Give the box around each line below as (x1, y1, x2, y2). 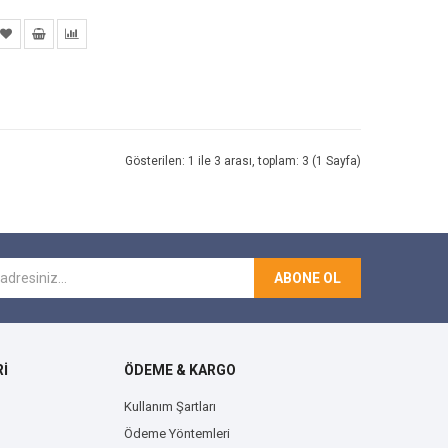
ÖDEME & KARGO (124, 362, 237, 379)
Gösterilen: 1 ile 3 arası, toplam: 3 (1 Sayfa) (125, 154, 361, 169)
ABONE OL (274, 270, 341, 287)
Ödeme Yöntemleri (124, 426, 231, 442)
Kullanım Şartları (124, 399, 217, 415)
